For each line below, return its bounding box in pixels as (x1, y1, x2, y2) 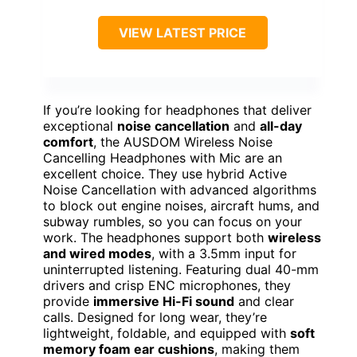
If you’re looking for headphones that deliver (43, 102, 312, 119)
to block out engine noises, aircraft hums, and (43, 198, 320, 214)
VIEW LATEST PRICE (119, 25, 246, 41)
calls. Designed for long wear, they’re (43, 309, 267, 326)
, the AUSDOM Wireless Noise (93, 134, 273, 151)
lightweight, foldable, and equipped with (43, 325, 290, 342)
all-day (260, 118, 302, 135)
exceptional (43, 118, 117, 135)
